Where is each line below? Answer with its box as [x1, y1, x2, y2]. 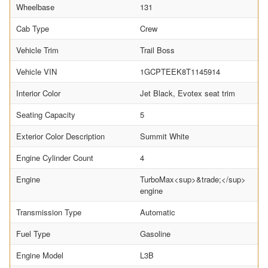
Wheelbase [16, 1, 54, 13]
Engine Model [16, 249, 63, 261]
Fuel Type [16, 228, 50, 240]
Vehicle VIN [16, 66, 57, 78]
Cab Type [16, 23, 49, 35]
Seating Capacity [16, 109, 75, 121]
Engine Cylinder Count [16, 152, 93, 164]
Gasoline [140, 228, 170, 240]
